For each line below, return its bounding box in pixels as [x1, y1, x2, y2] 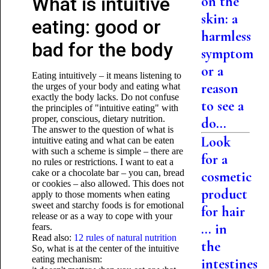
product [201, 186, 248, 203]
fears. [31, 222, 52, 232]
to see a [201, 97, 244, 115]
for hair [201, 203, 246, 220]
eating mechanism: [31, 254, 102, 264]
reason [201, 80, 239, 97]
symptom [201, 45, 254, 62]
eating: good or [31, 16, 161, 38]
